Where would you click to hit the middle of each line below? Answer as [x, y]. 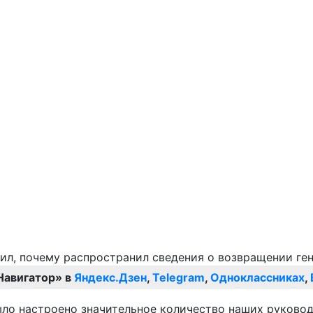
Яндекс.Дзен [110, 278]
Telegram [179, 278]
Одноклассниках [257, 278]
